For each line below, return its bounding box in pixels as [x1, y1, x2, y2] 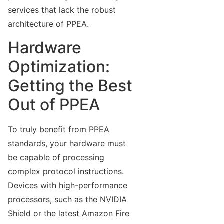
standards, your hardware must [8, 138, 126, 148]
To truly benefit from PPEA [8, 124, 109, 134]
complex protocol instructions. [8, 166, 124, 176]
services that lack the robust [8, 5, 116, 15]
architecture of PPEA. [8, 19, 89, 29]
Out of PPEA [8, 94, 100, 114]
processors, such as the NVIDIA [8, 194, 127, 204]
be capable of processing [8, 152, 104, 162]
